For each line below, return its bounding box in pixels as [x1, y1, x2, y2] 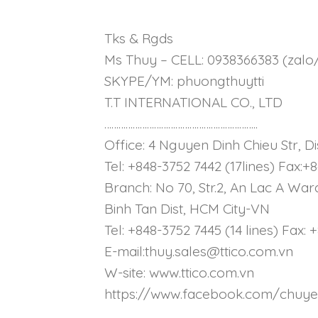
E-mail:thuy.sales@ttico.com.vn [104, 243, 293, 261]
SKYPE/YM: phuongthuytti [104, 72, 264, 90]
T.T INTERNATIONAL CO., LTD [104, 94, 283, 111]
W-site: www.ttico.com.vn [104, 264, 254, 282]
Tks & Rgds [104, 30, 173, 48]
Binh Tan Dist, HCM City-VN [104, 200, 270, 218]
